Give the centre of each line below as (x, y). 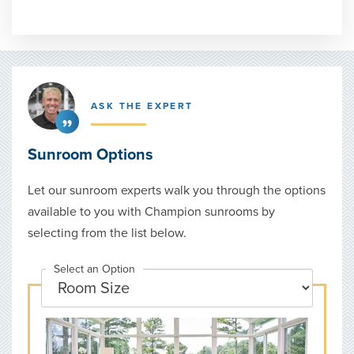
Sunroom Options (90, 155)
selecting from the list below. (107, 233)
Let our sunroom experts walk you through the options (177, 191)
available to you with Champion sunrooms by (151, 212)
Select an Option (94, 269)
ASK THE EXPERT (142, 106)
